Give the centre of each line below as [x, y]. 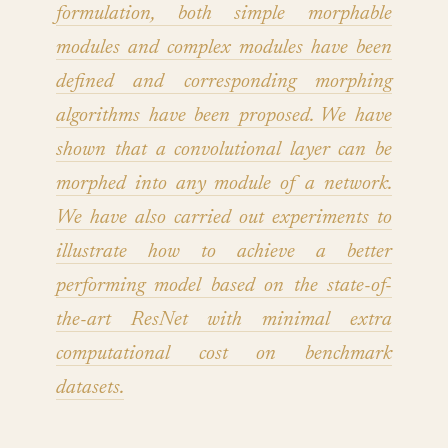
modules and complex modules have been [224, 48]
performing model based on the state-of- [224, 286]
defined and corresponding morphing [224, 82]
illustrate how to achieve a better [224, 252]
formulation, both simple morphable [224, 14]
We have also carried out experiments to [224, 218]
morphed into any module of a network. [224, 184]
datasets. [90, 388]
